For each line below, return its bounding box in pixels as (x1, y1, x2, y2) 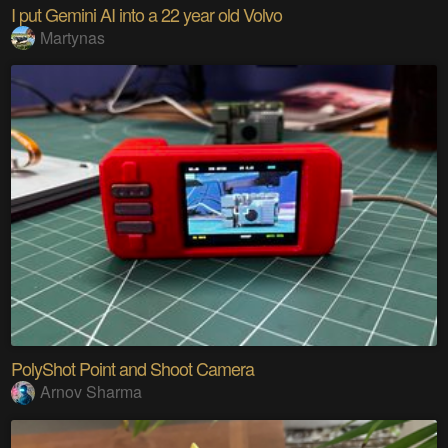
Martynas (40, 25, 106, 49)
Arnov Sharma (40, 380, 143, 404)
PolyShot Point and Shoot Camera (11, 355, 255, 382)
